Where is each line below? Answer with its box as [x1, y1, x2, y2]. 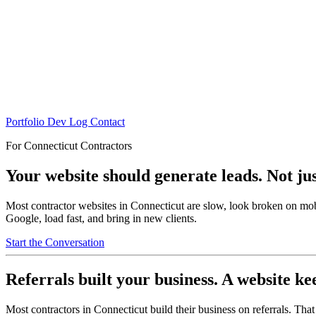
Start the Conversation [6, 236, 104, 248]
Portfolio [6, 116, 47, 128]
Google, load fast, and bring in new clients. [6, 212, 197, 224]
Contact [90, 116, 125, 128]
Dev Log [47, 116, 90, 128]
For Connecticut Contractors [6, 140, 132, 152]
